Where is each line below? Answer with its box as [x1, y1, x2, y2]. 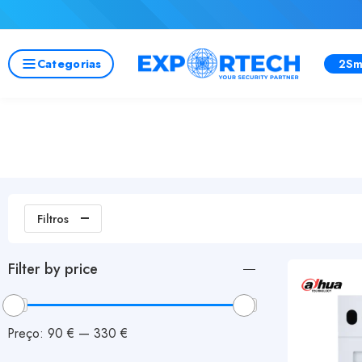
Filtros [37, 210, 69, 227]
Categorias [36, 55, 102, 72]
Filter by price [8, 259, 98, 280]
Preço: [8, 323, 48, 343]
